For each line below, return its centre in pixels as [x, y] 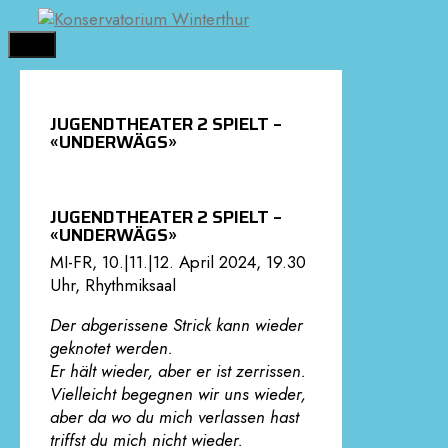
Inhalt [26, 64]
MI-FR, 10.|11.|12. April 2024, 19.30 [178, 262]
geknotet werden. [111, 348]
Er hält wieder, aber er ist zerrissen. [178, 371]
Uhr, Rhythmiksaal [113, 285]
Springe [35, 18]
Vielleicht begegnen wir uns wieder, [178, 394]
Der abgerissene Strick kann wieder [176, 325]
